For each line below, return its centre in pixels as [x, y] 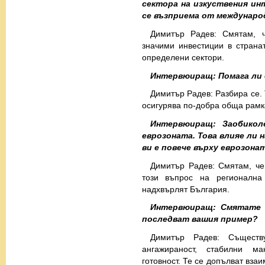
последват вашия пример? [200, 219]
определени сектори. [183, 57]
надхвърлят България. [185, 189]
